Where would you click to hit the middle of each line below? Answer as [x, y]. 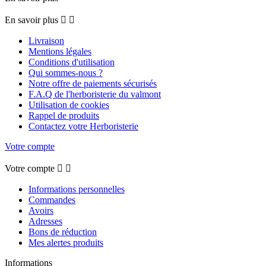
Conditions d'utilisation [72, 62]
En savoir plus [31, 20]
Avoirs [41, 211]
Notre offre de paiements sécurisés [93, 84]
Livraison [46, 41]
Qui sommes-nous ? [66, 73]
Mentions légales [60, 52]
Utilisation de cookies [69, 105]
